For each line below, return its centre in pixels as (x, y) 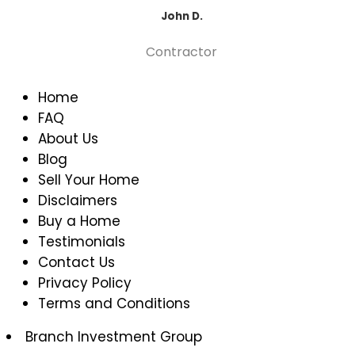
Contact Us (76, 263)
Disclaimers (78, 201)
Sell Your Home (89, 180)
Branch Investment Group (114, 337)
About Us (68, 139)
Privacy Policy (85, 283)
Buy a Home (79, 221)
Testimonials (82, 242)
